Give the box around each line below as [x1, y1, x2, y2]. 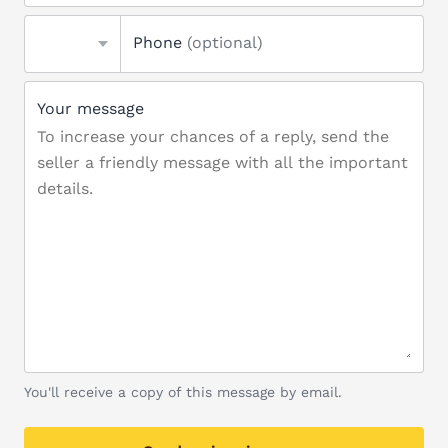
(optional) [187, 33, 263, 52]
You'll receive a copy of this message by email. [24, 384, 342, 400]
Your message [37, 99, 144, 118]
